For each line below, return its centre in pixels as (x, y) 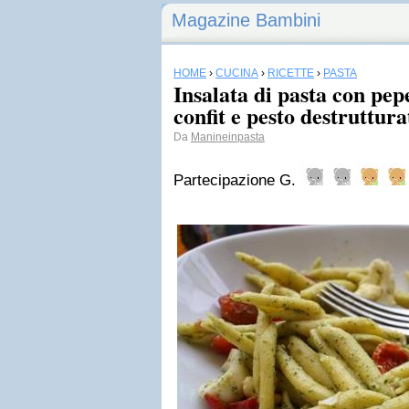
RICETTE (291, 73)
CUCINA (237, 73)
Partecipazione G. (237, 180)
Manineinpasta (228, 137)
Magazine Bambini (246, 20)
